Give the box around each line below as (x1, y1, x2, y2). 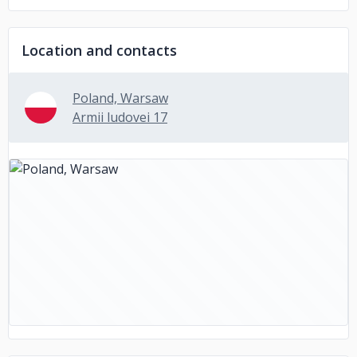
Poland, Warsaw (73, 89, 168, 107)
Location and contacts (22, 41, 177, 60)
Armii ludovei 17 (73, 108, 167, 126)
